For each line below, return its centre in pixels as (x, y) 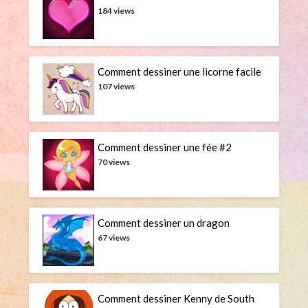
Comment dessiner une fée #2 (165, 147)
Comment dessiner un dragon (164, 223)
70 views (114, 162)
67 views (114, 238)
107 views (117, 87)
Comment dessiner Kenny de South (176, 299)
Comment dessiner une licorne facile (180, 72)
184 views (117, 11)
